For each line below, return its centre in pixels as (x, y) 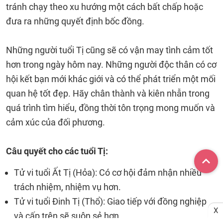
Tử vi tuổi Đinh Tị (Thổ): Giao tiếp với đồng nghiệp (110, 201)
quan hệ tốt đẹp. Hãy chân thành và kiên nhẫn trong (108, 93)
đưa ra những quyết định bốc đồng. (75, 21)
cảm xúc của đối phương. (56, 122)
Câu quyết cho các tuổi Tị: (57, 151)
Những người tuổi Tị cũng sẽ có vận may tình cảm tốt (110, 50)
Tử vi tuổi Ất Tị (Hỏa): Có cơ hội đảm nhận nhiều (108, 172)
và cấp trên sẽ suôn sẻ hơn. (68, 216)
